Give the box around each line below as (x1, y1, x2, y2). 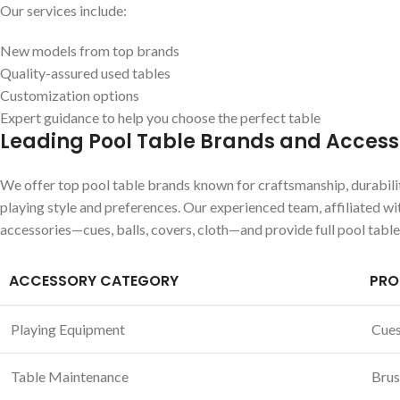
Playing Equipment (11, 321, 125, 338)
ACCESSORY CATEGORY (9, 271, 179, 292)
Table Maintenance (11, 368, 129, 386)
